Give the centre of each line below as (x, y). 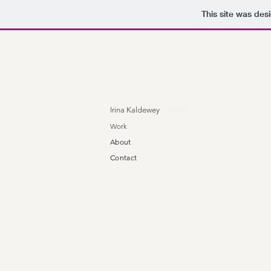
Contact (124, 158)
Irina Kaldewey (135, 110)
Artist (177, 110)
